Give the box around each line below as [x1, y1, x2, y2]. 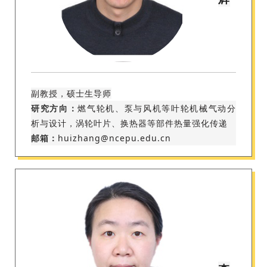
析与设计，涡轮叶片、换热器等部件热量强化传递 [31, 117, 228, 129]
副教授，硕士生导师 [31, 88, 111, 100]
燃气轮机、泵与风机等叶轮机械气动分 [77, 103, 237, 114]
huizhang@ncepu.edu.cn [58, 132, 171, 144]
